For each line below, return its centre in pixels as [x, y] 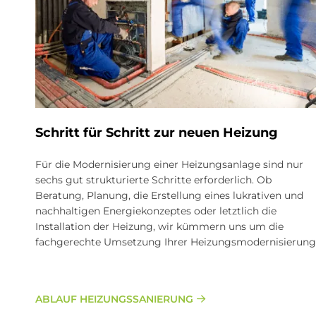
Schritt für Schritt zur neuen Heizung [157, 132]
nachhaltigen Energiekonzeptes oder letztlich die [156, 211]
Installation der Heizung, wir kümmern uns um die [159, 226]
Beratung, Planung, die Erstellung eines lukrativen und [169, 195]
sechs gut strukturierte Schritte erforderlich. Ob [153, 180]
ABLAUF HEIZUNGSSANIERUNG [114, 299]
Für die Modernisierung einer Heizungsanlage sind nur [169, 164]
